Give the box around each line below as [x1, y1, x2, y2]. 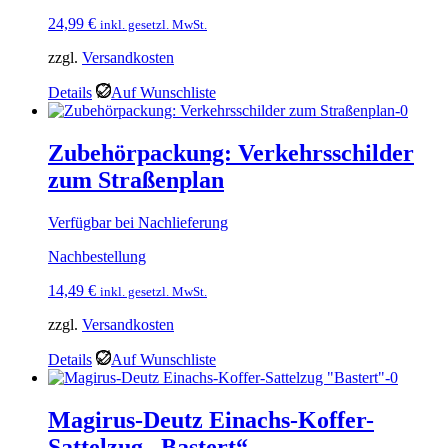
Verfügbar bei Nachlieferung [48, 213, 228, 231]
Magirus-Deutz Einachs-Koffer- [48, 406, 374, 433]
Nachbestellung [48, 247, 146, 265]
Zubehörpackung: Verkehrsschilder [48, 139, 414, 166]
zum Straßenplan [48, 166, 224, 193]
